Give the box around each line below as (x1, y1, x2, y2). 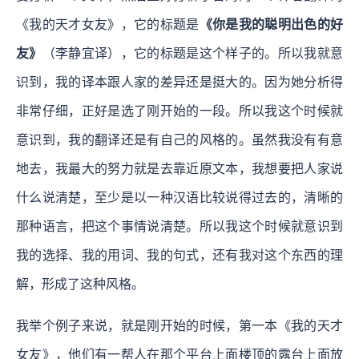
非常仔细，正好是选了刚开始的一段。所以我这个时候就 (16, 104, 343, 119)
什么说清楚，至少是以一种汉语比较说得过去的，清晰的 (16, 191, 343, 205)
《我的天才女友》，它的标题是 (16, 18, 200, 32)
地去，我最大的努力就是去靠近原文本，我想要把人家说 (16, 162, 343, 176)
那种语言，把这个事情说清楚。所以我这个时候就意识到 (16, 220, 343, 234)
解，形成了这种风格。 (16, 277, 144, 292)
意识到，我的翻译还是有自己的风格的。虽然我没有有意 (16, 133, 343, 147)
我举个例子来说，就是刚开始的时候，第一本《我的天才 (16, 319, 343, 333)
